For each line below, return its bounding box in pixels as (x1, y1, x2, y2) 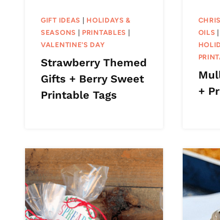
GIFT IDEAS (41, 16, 81, 25)
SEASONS (41, 28, 76, 37)
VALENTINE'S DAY (41, 40, 105, 49)
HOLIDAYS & (86, 16, 131, 25)
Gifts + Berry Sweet (41, 72, 144, 85)
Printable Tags (41, 88, 117, 101)
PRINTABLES (82, 28, 127, 37)
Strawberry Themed (41, 56, 147, 69)
